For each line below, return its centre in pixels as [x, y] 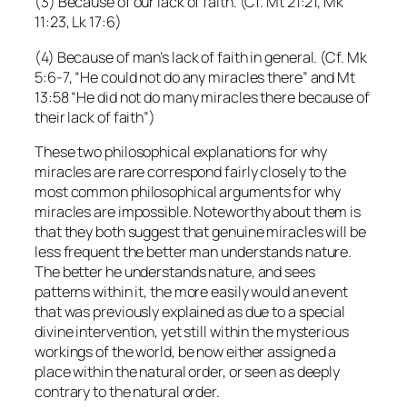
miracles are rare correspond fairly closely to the [190, 171]
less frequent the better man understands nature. [194, 251]
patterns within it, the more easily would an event [191, 291]
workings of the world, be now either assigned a [186, 351]
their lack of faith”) [95, 117]
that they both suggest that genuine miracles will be [200, 231]
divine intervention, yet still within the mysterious [192, 331]
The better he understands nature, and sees [175, 271]
